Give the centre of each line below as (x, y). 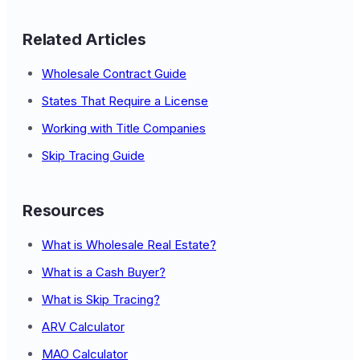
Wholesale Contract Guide (114, 74)
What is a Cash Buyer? (104, 272)
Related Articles (84, 39)
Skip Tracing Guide (93, 155)
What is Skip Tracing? (101, 299)
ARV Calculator (83, 327)
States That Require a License (125, 101)
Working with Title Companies (124, 128)
